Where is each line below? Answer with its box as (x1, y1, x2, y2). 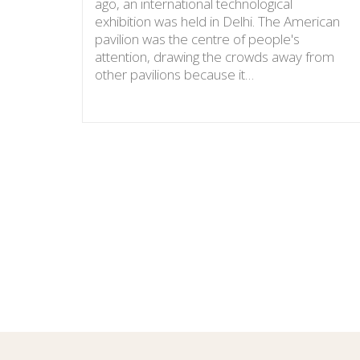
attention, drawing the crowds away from (95, 47, 334, 66)
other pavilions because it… (95, 64, 254, 84)
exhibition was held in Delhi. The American (95, 11, 340, 31)
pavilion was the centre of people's (95, 29, 300, 48)
